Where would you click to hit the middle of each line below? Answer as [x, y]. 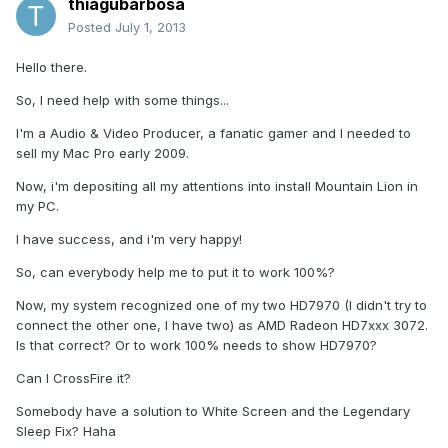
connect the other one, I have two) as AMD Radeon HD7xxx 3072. [222, 325]
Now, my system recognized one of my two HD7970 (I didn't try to [221, 305]
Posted [91, 27]
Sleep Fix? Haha [66, 431]
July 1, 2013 [150, 27]
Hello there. [51, 67]
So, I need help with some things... [122, 100]
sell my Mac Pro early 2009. [102, 153]
